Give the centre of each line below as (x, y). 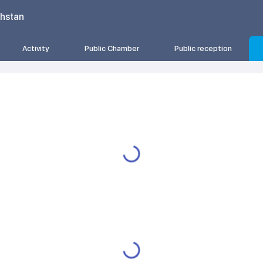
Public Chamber (112, 48)
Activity (36, 48)
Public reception (203, 48)
